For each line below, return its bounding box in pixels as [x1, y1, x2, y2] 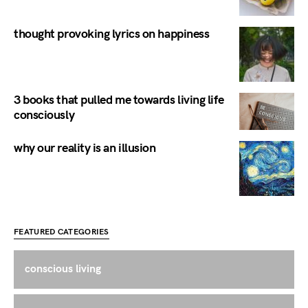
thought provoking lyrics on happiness [14, 27, 210, 42]
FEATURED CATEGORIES [14, 226, 109, 237]
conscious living [25, 262, 101, 276]
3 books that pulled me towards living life [14, 93, 224, 108]
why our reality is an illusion [14, 140, 156, 155]
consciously [14, 108, 75, 123]
